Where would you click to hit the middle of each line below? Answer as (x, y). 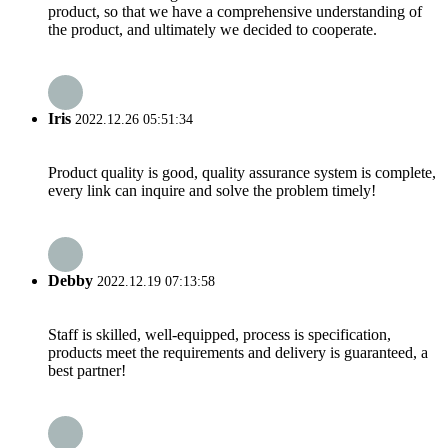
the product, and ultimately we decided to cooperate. (212, 29)
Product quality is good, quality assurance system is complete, (242, 173)
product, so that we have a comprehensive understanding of (235, 11)
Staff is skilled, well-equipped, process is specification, (219, 334)
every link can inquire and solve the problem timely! (212, 191)
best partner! (87, 370)
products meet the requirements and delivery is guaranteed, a (238, 352)
